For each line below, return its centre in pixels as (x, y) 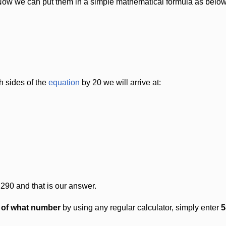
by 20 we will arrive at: (120, 82)
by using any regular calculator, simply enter (141, 208)
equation (64, 82)
